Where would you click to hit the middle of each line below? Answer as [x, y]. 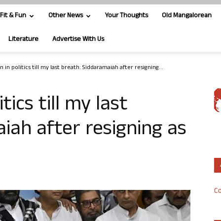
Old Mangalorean [187, 16]
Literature [23, 40]
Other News [66, 16]
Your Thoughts [127, 16]
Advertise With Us [78, 40]
